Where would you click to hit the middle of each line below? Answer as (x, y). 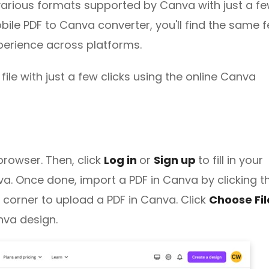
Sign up (176, 160)
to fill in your (231, 160)
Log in (122, 160)
